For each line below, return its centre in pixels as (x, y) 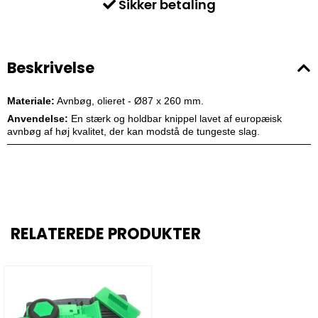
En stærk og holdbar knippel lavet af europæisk (175, 119)
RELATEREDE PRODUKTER (106, 234)
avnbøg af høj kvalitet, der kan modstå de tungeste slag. (133, 132)
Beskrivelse (51, 68)
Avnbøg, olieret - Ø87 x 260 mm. (129, 101)
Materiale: (31, 101)
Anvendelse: (38, 119)
